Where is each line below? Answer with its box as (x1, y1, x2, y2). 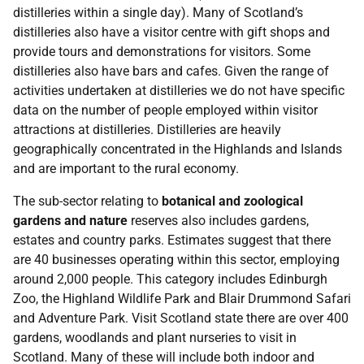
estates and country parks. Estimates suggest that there (13, 232, 331, 248)
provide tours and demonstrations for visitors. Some (13, 44, 310, 59)
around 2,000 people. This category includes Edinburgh (13, 271, 327, 287)
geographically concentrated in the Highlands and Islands (13, 141, 342, 157)
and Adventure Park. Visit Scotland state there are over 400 (13, 310, 349, 326)
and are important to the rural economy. (13, 161, 239, 176)
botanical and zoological (162, 193, 303, 209)
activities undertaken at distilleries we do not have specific (13, 83, 344, 98)
